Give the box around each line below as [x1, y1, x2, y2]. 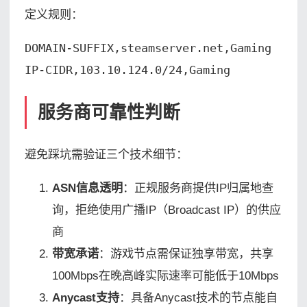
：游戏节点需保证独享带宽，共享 [98, 247, 273, 261]
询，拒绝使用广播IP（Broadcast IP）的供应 [51, 203, 281, 217]
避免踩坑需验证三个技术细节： [24, 147, 188, 161]
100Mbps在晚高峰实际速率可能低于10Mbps [51, 269, 279, 283]
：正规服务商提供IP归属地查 [122, 181, 273, 195]
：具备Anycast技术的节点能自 [119, 291, 278, 305]
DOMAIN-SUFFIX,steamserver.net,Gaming [24, 41, 271, 56]
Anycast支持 [51, 291, 119, 305]
